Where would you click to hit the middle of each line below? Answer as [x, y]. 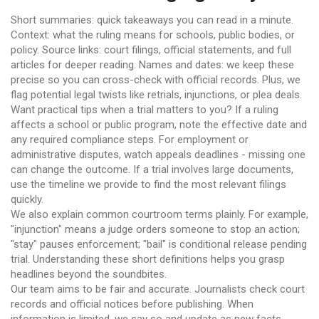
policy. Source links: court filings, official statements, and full [151, 50]
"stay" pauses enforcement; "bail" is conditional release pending [159, 244]
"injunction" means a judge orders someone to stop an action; [155, 229]
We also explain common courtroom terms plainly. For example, [159, 214]
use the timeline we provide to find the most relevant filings [148, 184]
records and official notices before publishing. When [132, 304]
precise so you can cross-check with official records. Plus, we [156, 80]
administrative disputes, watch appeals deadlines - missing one [158, 155]
